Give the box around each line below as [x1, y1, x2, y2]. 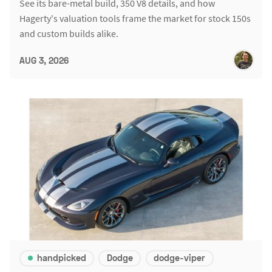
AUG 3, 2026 [19, 55, 69, 66]
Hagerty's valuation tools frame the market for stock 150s [19, 12, 251, 25]
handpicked [36, 253, 86, 263]
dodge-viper [154, 253, 206, 263]
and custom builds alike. [19, 27, 118, 40]
